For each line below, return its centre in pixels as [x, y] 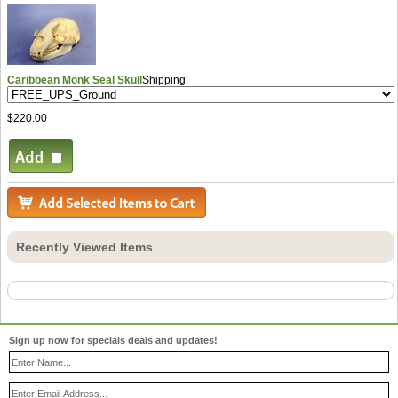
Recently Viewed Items [84, 247]
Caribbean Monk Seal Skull [75, 80]
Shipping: [167, 80]
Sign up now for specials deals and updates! [113, 341]
